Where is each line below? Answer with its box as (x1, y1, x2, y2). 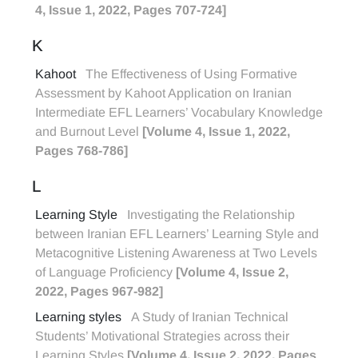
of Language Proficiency (35, 265, 176, 279)
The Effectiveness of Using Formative (86, 67, 297, 81)
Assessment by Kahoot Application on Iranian (35, 86, 292, 100)
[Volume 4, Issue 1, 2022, (142, 125, 290, 138)
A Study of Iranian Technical (131, 310, 288, 324)
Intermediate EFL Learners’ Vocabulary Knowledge (35, 105, 323, 119)
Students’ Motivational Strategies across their (35, 329, 289, 343)
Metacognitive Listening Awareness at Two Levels (35, 246, 317, 260)
